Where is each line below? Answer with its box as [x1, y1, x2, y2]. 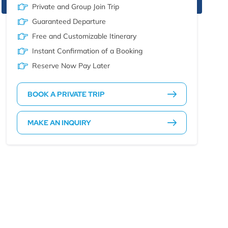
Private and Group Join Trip [32, 2, 119, 11]
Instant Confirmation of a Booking [32, 46, 142, 55]
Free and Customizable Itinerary [32, 31, 136, 41]
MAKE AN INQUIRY [27, 118, 91, 127]
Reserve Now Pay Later [32, 61, 110, 70]
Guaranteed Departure [32, 16, 106, 26]
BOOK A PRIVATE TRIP [27, 89, 105, 99]
